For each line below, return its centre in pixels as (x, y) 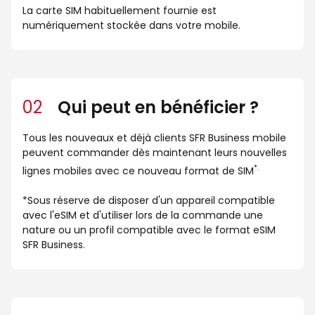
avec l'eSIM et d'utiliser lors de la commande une (143, 215)
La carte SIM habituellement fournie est (120, 11)
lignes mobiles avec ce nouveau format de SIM (138, 171)
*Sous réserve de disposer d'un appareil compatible (149, 200)
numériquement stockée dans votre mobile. (131, 25)
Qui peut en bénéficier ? (156, 107)
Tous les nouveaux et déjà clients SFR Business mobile (154, 138)
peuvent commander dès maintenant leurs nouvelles (155, 153)
